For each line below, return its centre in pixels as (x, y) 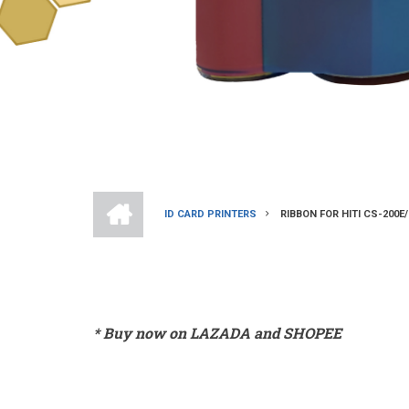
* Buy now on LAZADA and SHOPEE (217, 333)
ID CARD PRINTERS (210, 214)
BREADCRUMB (183, 241)
